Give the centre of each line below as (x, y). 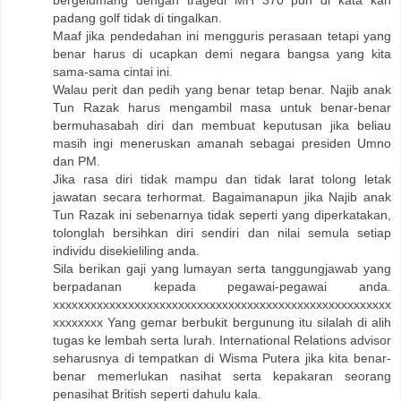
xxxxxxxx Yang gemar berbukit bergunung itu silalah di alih (222, 322)
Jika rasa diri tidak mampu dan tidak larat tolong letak (222, 179)
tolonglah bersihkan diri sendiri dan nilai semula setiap (222, 232)
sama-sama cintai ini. (113, 71)
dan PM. (77, 161)
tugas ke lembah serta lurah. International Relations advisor (222, 340)
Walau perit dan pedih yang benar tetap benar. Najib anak (222, 89)
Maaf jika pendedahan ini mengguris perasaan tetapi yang (222, 35)
